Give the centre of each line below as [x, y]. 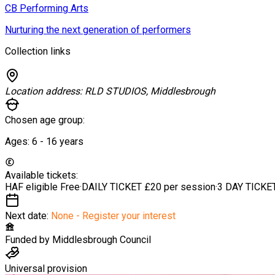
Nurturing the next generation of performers [98, 29]
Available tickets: [41, 175]
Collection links [38, 51]
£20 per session [180, 187]
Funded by [27, 239]
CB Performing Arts [47, 8]
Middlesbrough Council [102, 239]
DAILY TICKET [113, 187]
